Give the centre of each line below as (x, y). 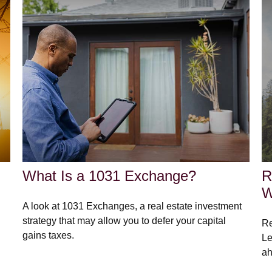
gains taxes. (49, 235)
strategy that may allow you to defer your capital (124, 220)
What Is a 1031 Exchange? (110, 175)
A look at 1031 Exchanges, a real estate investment (132, 206)
